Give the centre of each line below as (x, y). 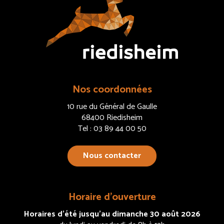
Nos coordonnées (112, 90)
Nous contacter (112, 156)
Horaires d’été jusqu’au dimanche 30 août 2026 (112, 214)
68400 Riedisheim (112, 118)
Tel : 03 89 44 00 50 (112, 129)
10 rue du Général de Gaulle (112, 107)
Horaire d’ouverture (112, 197)
